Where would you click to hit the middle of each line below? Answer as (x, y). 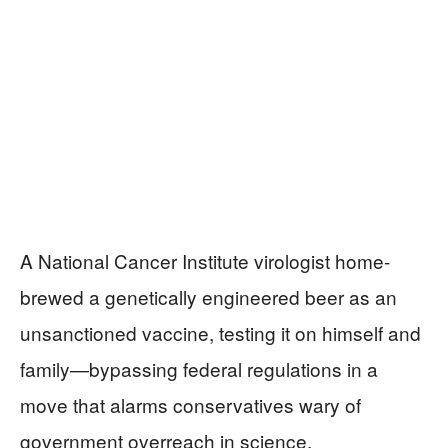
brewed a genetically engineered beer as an (208, 297)
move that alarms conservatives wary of (190, 405)
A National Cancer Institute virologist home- (205, 261)
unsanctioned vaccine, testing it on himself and (220, 333)
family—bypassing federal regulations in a (199, 369)
